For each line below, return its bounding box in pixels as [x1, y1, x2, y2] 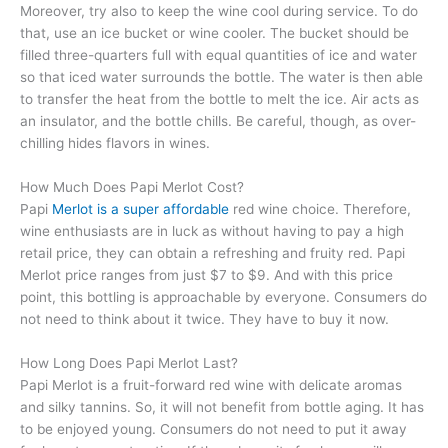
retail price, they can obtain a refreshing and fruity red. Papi [20, 244, 405, 261]
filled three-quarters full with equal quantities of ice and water [20, 47, 417, 64]
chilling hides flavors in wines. [20, 135, 210, 152]
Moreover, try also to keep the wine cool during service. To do [20, 3, 418, 20]
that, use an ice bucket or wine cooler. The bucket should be [20, 25, 409, 42]
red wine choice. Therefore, [229, 200, 411, 217]
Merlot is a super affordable [52, 200, 229, 217]
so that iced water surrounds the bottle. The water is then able [20, 69, 423, 86]
